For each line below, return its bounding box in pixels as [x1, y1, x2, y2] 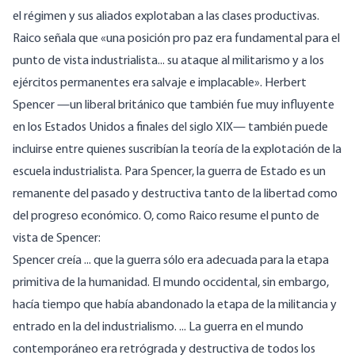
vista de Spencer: [13, 232, 101, 246]
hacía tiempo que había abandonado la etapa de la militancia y [13, 299, 337, 312]
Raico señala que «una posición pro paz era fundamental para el [13, 32, 340, 46]
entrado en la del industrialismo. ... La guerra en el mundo [13, 321, 303, 334]
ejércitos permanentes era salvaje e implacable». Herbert [13, 77, 307, 90]
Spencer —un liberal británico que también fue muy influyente [13, 99, 334, 113]
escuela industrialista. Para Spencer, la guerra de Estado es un [13, 166, 326, 179]
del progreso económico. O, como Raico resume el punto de [13, 210, 319, 223]
